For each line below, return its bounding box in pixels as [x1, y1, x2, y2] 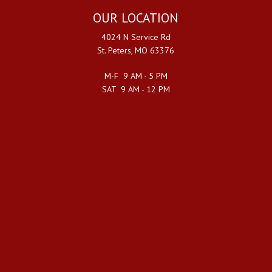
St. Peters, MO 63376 [97, 44, 175, 56]
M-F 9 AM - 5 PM [104, 70, 168, 81]
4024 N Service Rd [101, 31, 171, 42]
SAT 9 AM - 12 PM [101, 83, 170, 95]
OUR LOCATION [93, 9, 179, 26]
